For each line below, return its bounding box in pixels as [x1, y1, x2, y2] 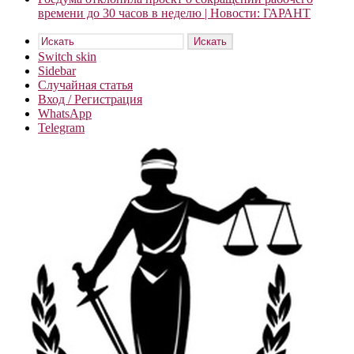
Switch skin [38, 50, 96, 63]
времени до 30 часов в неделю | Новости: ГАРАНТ [38, 6, 311, 20]
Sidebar [38, 64, 76, 77]
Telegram [38, 121, 85, 134]
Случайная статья [38, 78, 133, 92]
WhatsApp [38, 107, 92, 120]
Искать [194, 36, 227, 47]
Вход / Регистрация [38, 92, 142, 106]
